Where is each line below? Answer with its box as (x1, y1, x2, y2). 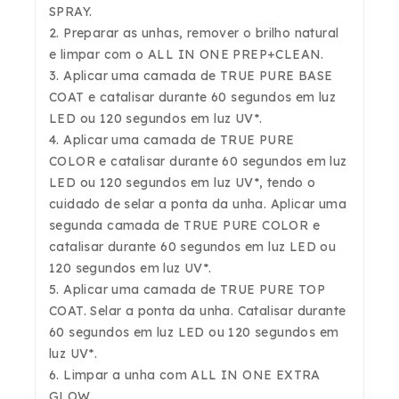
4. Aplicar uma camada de (49, 132, 220, 149)
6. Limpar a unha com (49, 367, 191, 384)
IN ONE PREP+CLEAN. (177, 46, 324, 63)
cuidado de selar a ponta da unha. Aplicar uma (49, 196, 346, 213)
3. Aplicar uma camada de (49, 68, 220, 85)
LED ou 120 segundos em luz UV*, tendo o (49, 175, 316, 191)
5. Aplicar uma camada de (49, 281, 220, 298)
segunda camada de (49, 217, 184, 234)
